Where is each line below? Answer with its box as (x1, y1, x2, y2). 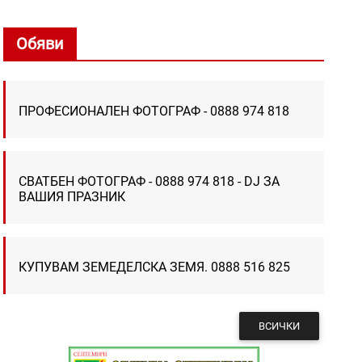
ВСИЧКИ (258, 319, 300, 332)
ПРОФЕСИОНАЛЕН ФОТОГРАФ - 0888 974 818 (19, 103, 290, 119)
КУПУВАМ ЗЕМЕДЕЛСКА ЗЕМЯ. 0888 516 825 (19, 259, 291, 275)
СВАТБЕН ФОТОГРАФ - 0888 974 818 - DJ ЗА (19, 173, 280, 189)
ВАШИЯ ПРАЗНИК (19, 188, 126, 204)
